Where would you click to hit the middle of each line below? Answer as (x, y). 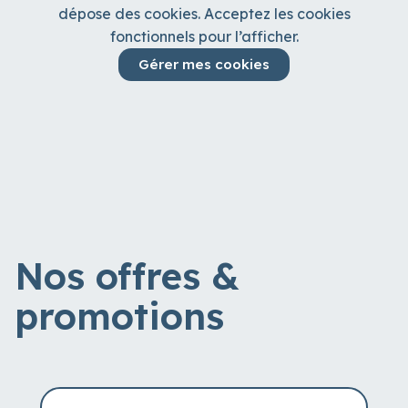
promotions (119, 316)
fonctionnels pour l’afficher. (204, 36)
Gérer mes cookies (204, 65)
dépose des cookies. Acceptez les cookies (204, 13)
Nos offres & (127, 276)
